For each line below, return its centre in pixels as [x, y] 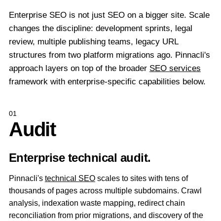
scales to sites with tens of [141, 178]
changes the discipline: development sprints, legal [100, 28]
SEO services [175, 68]
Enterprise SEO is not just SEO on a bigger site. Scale [109, 15]
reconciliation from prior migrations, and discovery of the [106, 215]
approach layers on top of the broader [79, 68]
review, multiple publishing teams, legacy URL [93, 42]
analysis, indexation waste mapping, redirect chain [97, 203]
